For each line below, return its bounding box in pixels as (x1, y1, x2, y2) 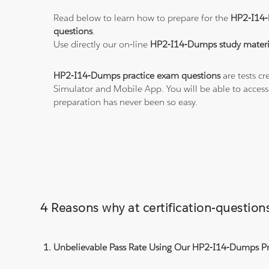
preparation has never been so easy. (53, 96, 198, 108)
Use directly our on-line (53, 38, 151, 50)
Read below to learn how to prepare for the (53, 12, 231, 24)
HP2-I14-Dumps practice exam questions (53, 70, 221, 82)
